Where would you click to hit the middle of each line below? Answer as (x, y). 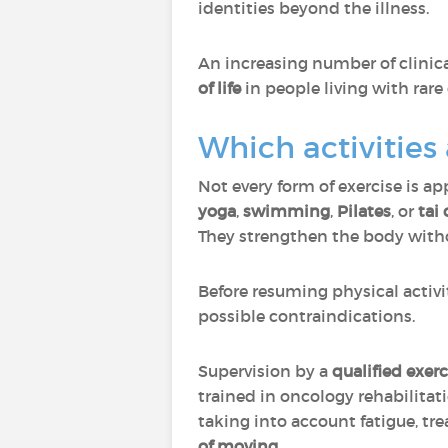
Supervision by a (265, 371)
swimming (286, 211)
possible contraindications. (306, 316)
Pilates (364, 211)
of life (221, 88)
